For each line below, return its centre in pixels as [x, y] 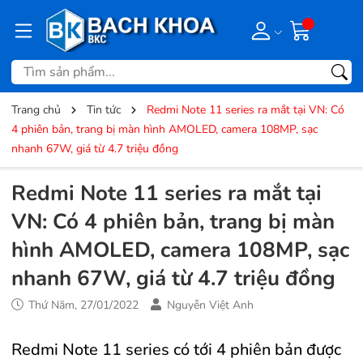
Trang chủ [36, 110]
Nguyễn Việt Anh [210, 305]
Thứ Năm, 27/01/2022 [82, 305]
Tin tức [104, 110]
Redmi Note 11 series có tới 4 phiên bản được [176, 350]
